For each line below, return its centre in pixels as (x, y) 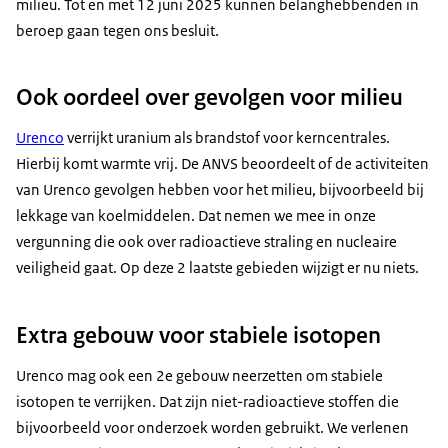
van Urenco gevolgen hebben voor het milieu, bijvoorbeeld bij (220, 190)
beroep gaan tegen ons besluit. (117, 31)
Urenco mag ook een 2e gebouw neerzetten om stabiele (199, 375)
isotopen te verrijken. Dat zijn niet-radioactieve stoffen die (207, 401)
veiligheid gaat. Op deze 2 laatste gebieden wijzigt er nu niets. (217, 268)
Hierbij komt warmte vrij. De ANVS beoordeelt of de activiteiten (222, 164)
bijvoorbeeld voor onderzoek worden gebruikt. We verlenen (212, 427)
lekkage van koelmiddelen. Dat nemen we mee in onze (196, 216)
